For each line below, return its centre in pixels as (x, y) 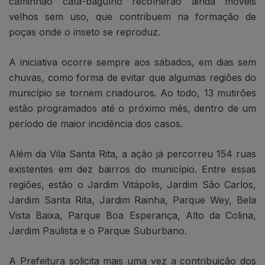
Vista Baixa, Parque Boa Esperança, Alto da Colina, (132, 216)
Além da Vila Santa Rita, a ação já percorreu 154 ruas (132, 154)
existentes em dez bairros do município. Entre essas (132, 169)
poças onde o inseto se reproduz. (85, 32)
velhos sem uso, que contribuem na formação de (132, 17)
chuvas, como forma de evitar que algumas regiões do (132, 78)
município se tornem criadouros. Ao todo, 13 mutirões (132, 93)
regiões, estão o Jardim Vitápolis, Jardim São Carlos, (132, 185)
